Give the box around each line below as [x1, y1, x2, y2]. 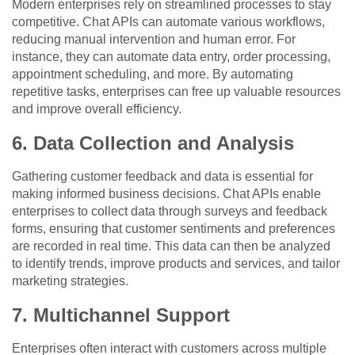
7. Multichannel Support [12, 304, 230, 326]
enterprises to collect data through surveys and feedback [12, 204, 327, 219]
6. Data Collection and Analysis [12, 132, 294, 155]
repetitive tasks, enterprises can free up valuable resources [12, 85, 341, 99]
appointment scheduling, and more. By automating [12, 67, 293, 82]
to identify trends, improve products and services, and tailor [12, 257, 340, 271]
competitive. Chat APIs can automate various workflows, [12, 15, 325, 29]
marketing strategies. [12, 274, 128, 288]
